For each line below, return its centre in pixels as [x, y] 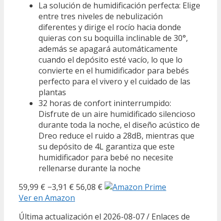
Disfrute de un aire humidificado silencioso [117, 114]
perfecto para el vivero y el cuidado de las [114, 82]
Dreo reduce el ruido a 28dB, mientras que [116, 136]
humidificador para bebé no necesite [106, 158]
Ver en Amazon [47, 198]
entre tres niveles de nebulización [101, 17]
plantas [52, 92]
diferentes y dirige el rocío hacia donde [110, 27]
